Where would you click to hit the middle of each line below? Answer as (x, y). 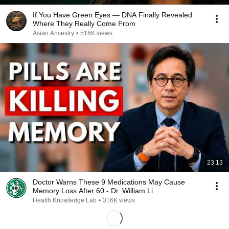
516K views (96, 33)
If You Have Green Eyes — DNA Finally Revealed (112, 15)
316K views (119, 200)
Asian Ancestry (53, 33)
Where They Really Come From (84, 24)
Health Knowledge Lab (65, 200)
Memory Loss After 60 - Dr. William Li (93, 191)
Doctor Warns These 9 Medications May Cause (109, 182)
